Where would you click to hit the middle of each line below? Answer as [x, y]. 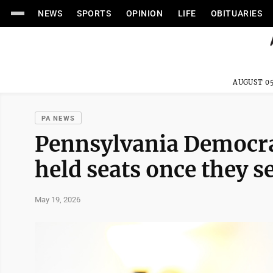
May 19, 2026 [58, 199]
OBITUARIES [236, 13]
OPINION [144, 13]
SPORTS [94, 13]
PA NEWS [58, 119]
